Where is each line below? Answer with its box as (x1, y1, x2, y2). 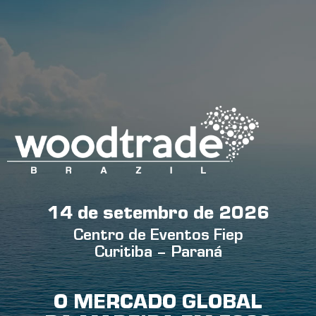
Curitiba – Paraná (94, 245, 222, 263)
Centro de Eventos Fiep (73, 229, 243, 246)
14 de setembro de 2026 (47, 205, 269, 226)
